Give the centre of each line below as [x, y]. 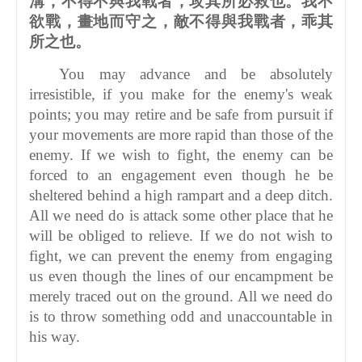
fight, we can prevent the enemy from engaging [181, 255]
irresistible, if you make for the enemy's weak [181, 94]
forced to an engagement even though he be [181, 175]
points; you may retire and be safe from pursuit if [181, 114]
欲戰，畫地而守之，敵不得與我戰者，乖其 [181, 21]
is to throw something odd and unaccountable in [181, 316]
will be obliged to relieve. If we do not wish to [181, 235]
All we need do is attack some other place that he [181, 215]
